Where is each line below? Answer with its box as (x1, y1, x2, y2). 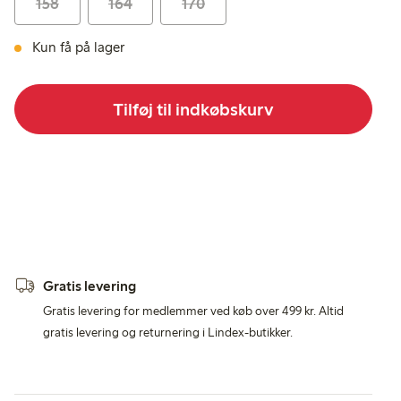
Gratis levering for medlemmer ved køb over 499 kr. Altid (43, 303, 344, 319)
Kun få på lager (32, 38, 124, 56)
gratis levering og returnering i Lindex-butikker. (43, 324, 293, 340)
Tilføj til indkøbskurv (113, 98, 274, 120)
